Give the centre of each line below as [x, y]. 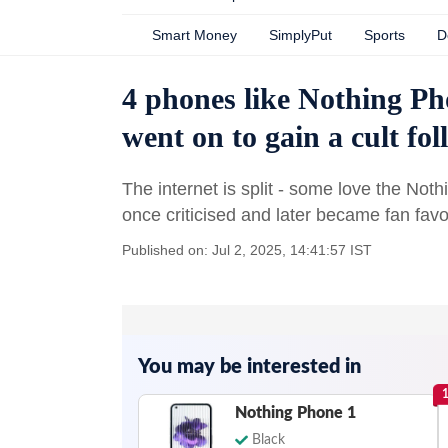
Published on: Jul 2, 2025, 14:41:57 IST [247, 250]
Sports [384, 35]
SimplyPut [300, 35]
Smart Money [194, 35]
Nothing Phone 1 [295, 413]
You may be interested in [249, 367]
